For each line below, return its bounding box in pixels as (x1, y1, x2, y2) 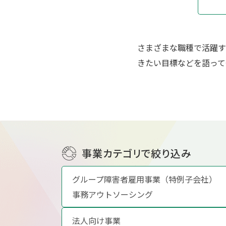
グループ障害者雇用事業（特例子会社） (72, 173, 217, 185)
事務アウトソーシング (72, 188, 153, 200)
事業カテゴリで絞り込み (82, 145, 192, 160)
